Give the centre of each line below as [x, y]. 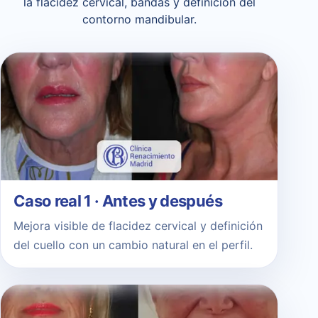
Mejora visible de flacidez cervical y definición [138, 226]
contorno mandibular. [139, 19]
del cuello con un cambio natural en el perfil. [133, 245]
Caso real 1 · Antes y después [118, 201]
